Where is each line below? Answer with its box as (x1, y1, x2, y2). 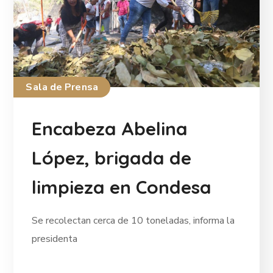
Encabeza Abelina (32, 116, 188, 140)
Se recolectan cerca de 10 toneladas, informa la (32, 213, 235, 227)
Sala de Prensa (26, 80, 98, 94)
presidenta (32, 232, 78, 246)
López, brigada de (32, 146, 192, 169)
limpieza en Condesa (32, 175, 212, 199)
